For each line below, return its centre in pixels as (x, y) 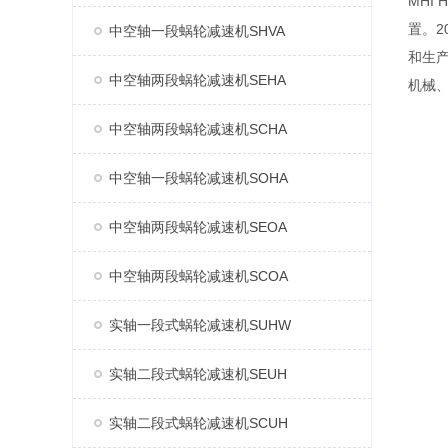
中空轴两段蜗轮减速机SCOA (198, 276)
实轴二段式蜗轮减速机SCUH (198, 423)
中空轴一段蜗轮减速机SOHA (198, 178)
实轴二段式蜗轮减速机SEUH (198, 374)
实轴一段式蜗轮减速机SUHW (200, 325)
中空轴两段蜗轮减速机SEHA (197, 80)
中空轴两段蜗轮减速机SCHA (198, 129)
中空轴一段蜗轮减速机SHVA (197, 31)
